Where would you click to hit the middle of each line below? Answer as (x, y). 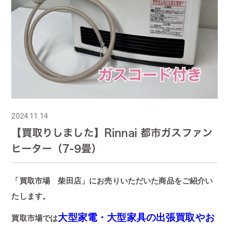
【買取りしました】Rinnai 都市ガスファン (112, 132)
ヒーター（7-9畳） (57, 148)
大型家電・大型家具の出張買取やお (136, 217)
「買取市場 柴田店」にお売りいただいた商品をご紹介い (112, 180)
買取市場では (35, 218)
